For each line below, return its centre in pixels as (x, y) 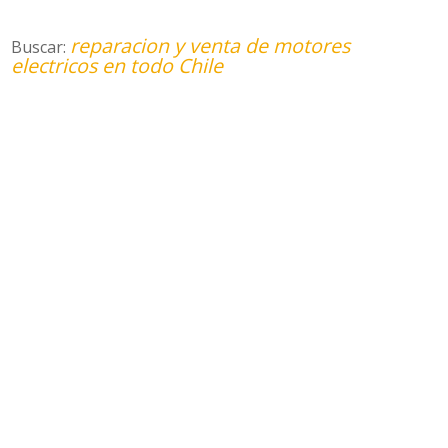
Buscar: (41, 47)
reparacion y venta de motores (210, 45)
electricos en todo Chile (117, 65)
